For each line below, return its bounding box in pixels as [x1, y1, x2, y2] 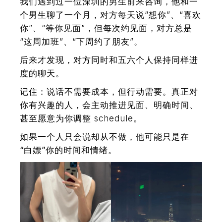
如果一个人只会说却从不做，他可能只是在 [20, 131, 190, 142]
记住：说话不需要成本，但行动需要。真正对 [20, 86, 199, 97]
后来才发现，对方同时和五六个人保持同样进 [20, 55, 199, 65]
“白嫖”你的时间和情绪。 [20, 145, 117, 155]
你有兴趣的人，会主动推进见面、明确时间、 [20, 100, 199, 110]
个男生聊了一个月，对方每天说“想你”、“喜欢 [20, 9, 202, 20]
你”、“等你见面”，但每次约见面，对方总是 [20, 23, 193, 33]
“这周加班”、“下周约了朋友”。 [20, 36, 143, 47]
